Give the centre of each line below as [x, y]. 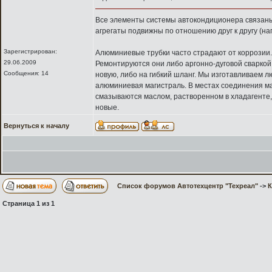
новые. [107, 107]
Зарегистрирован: [30, 51]
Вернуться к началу [36, 126]
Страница [19, 203]
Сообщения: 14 [26, 73]
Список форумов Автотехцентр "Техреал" [188, 186]
